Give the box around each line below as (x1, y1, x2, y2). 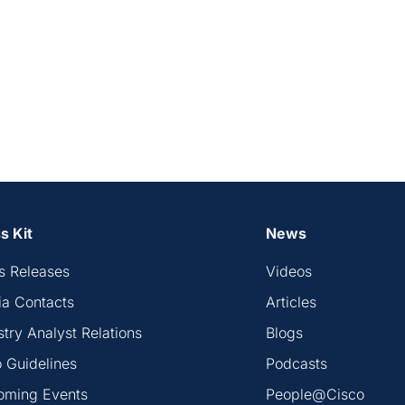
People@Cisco (266, 384, 364, 403)
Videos (266, 261, 312, 280)
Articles (266, 292, 316, 311)
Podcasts (266, 353, 327, 372)
